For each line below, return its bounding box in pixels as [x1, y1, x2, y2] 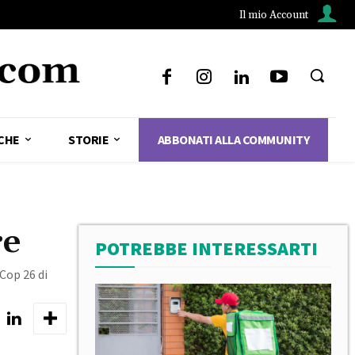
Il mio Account [239, 8, 308, 21]
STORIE [68, 131, 109, 147]
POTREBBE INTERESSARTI [95, 235, 318, 261]
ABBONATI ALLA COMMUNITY [157, 131, 309, 147]
